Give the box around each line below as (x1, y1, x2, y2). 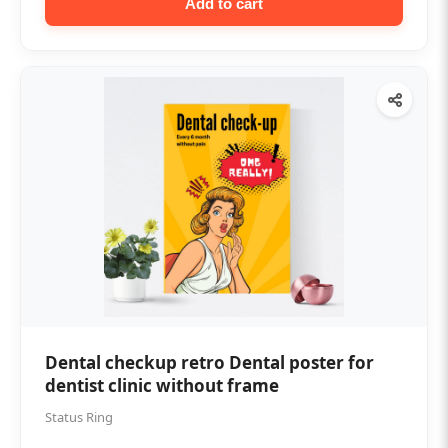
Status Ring (45, 408, 113, 426)
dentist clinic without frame (45, 374, 279, 397)
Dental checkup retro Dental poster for (45, 351, 374, 374)
